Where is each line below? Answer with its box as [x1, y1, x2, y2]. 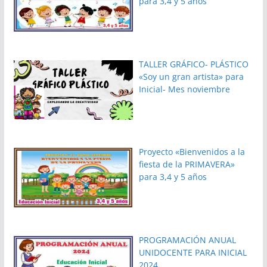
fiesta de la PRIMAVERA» [139, 159, 235, 170]
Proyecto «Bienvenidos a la [139, 146, 246, 158]
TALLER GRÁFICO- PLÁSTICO [139, 58, 249, 70]
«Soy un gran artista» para [139, 70, 244, 82]
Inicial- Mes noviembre [139, 83, 231, 95]
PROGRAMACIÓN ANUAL [139, 234, 237, 246]
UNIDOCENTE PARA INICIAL [139, 246, 247, 258]
